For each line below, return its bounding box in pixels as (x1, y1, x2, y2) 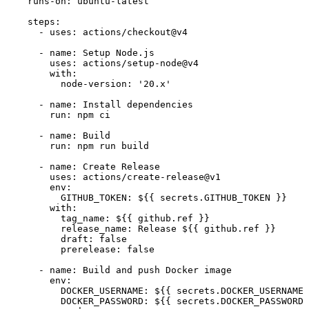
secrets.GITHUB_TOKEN (160, 192, 270, 203)
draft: (61, 234, 94, 245)
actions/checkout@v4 (83, 27, 188, 38)
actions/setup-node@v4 (83, 58, 199, 69)
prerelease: (61, 244, 121, 255)
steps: (28, 17, 61, 28)
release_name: (61, 223, 132, 235)
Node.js (116, 48, 154, 59)
